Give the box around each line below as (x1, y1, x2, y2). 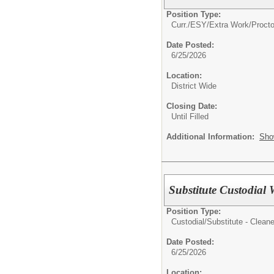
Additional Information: (166, 132, 259, 141)
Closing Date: (166, 102, 217, 111)
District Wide (171, 81, 217, 91)
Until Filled (171, 112, 209, 121)
